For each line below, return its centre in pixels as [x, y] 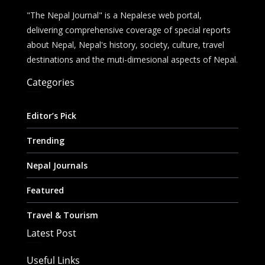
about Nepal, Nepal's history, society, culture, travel [125, 45]
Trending [45, 140]
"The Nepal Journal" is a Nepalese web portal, [114, 15]
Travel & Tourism [62, 215]
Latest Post [51, 233]
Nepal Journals [57, 165]
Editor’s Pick [51, 116]
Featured [45, 190]
